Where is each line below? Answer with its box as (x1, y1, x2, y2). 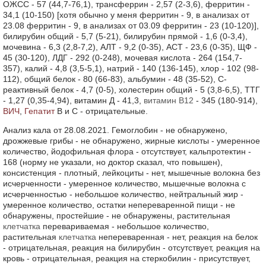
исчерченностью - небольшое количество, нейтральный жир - (3, 189, 243, 199)
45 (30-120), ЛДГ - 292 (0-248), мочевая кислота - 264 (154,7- (3, 53, 242, 62)
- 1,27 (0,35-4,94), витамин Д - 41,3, (3, 96, 144, 105)
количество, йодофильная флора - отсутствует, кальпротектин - (3, 147, 251, 156)
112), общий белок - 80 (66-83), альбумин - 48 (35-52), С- (3, 74, 227, 84)
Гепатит (24, 106, 55, 116)
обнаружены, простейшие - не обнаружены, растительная (3, 211, 230, 220)
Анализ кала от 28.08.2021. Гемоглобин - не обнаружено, (3, 125, 227, 135)
